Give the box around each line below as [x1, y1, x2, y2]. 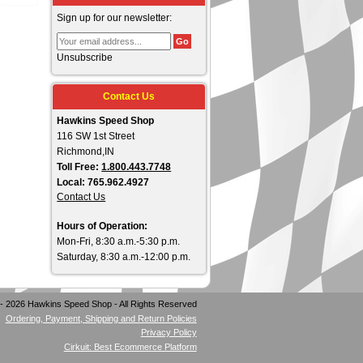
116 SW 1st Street [57, 131, 135, 142]
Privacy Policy [140, 327, 197, 338]
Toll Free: [57, 162, 102, 173]
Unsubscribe [57, 52, 113, 62]
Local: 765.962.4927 [57, 177, 150, 188]
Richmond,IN [57, 147, 115, 157]
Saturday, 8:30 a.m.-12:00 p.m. [57, 252, 191, 263]
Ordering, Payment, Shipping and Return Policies [5, 313, 197, 323]
